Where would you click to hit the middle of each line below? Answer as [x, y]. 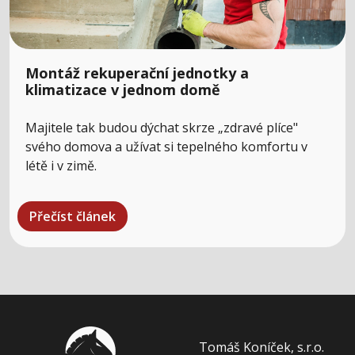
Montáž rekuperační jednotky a [137, 73]
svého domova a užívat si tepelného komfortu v [166, 147]
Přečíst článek [73, 216]
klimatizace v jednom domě [123, 90]
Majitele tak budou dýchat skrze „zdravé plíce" [162, 128]
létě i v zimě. [61, 166]
